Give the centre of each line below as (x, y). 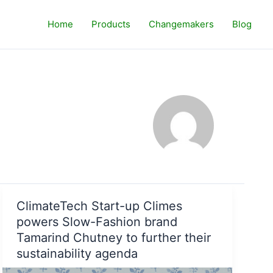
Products (111, 24)
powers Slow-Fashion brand (97, 222)
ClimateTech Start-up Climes (99, 206)
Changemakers (181, 24)
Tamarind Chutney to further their (113, 237)
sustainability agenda (77, 253)
